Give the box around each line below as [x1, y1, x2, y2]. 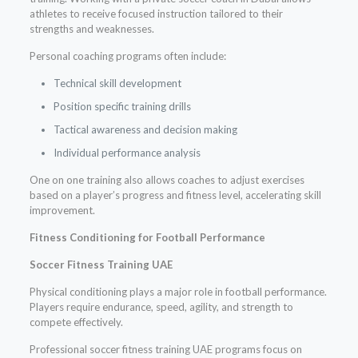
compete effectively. [29, 316, 123, 329]
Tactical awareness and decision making [53, 123, 237, 137]
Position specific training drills [53, 100, 191, 113]
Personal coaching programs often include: [29, 50, 226, 63]
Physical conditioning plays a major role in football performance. [29, 285, 327, 299]
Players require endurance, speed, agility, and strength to [29, 300, 293, 314]
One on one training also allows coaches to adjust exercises [29, 173, 304, 187]
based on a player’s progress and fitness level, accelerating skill [29, 189, 321, 202]
